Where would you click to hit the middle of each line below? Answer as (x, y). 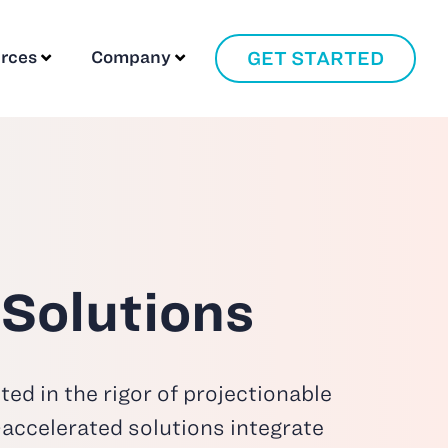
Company (130, 57)
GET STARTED (315, 58)
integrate (277, 427)
